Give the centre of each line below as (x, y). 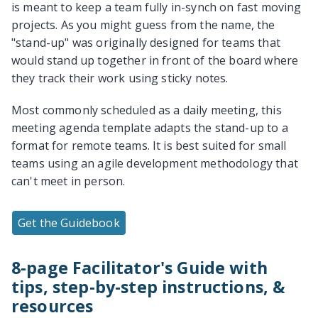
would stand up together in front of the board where (155, 60)
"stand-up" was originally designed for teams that (146, 42)
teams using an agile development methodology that (155, 163)
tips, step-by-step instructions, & (149, 286)
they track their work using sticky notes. (120, 78)
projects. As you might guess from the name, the (143, 24)
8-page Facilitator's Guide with (139, 267)
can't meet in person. (68, 181)
